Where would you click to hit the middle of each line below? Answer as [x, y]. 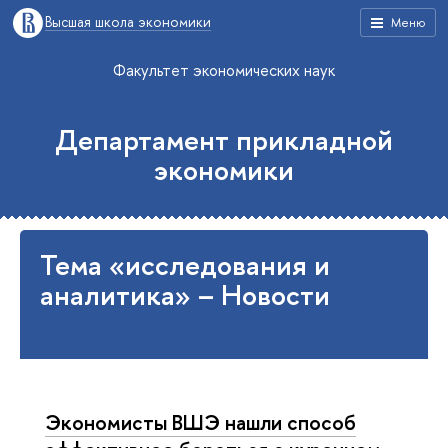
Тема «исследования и [185, 265]
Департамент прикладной [224, 140]
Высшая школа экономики [128, 21]
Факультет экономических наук [224, 70]
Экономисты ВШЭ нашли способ [200, 422]
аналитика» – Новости [185, 295]
